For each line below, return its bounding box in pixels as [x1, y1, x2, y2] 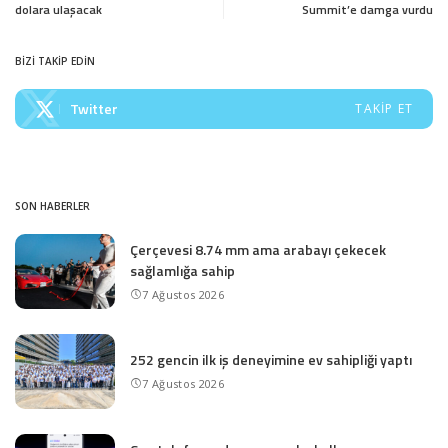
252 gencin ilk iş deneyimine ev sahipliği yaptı [130, 349, 412, 371]
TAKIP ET [355, 99, 413, 117]
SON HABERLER [15, 198, 90, 213]
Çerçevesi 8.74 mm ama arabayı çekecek [130, 238, 386, 260]
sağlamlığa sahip [130, 259, 235, 281]
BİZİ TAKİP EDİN [15, 53, 95, 68]
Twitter [70, 97, 118, 119]
